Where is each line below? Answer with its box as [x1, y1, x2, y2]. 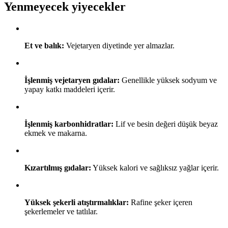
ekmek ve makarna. [24, 128, 87, 137]
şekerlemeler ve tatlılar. [24, 207, 98, 216]
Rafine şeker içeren [129, 197, 192, 207]
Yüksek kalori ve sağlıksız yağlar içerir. [91, 163, 219, 172]
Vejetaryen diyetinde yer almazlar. [64, 41, 175, 50]
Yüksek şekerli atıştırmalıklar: [24, 197, 129, 207]
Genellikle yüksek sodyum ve [120, 75, 217, 84]
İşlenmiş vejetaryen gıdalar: [24, 75, 120, 84]
